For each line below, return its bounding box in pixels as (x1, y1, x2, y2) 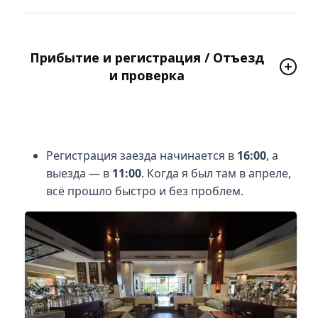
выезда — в (45, 165, 112, 181)
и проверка (109, 66, 185, 84)
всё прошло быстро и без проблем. (45, 182, 243, 199)
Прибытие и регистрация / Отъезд (29, 48, 264, 66)
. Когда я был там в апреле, (141, 165, 291, 181)
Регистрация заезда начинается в (45, 147, 237, 163)
